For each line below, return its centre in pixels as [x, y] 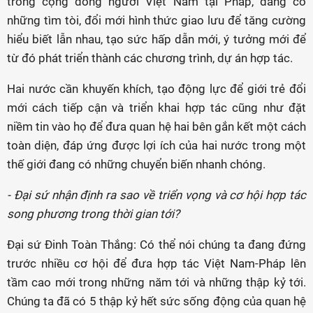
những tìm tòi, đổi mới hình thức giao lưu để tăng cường [156, 20]
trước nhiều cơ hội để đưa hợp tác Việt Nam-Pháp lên [156, 263]
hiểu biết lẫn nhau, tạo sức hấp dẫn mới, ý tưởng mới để [156, 39]
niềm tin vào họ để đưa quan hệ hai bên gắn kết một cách [156, 126]
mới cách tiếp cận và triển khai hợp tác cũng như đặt [156, 108]
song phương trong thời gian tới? [93, 214]
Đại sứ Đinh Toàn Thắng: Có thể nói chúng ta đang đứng [156, 245]
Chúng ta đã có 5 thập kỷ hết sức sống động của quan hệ [156, 301]
